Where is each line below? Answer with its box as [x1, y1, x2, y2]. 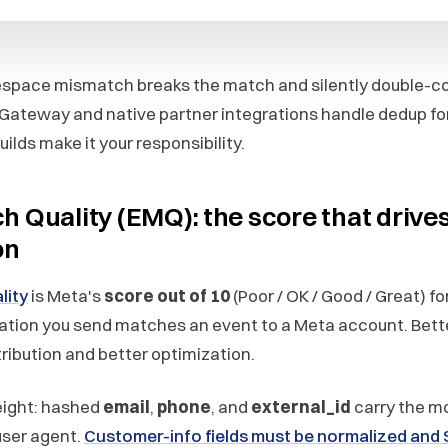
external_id [251, 395, 351, 417]
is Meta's [28, 284, 104, 306]
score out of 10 [104, 284, 230, 306]
